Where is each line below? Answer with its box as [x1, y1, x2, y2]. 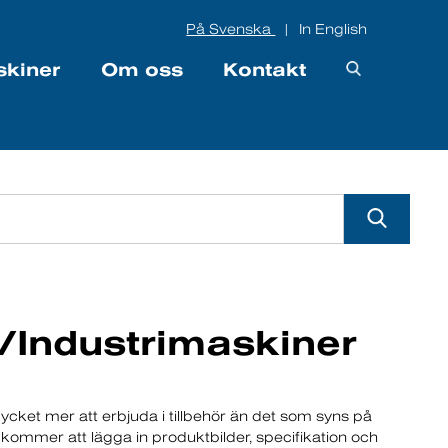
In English [299, 21, 368, 37]
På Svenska [186, 21, 276, 37]
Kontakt [222, 59, 306, 80]
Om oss [100, 59, 183, 80]
